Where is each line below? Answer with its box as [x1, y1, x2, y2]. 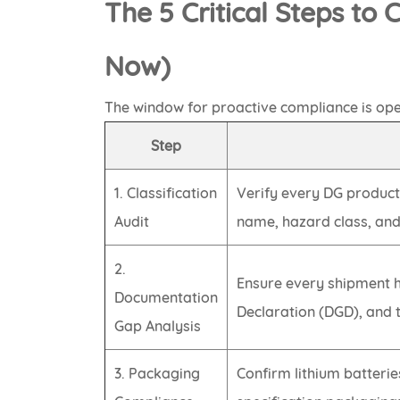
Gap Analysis [114, 317, 202, 336]
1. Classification [114, 184, 218, 203]
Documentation [114, 288, 219, 307]
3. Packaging [114, 364, 201, 383]
